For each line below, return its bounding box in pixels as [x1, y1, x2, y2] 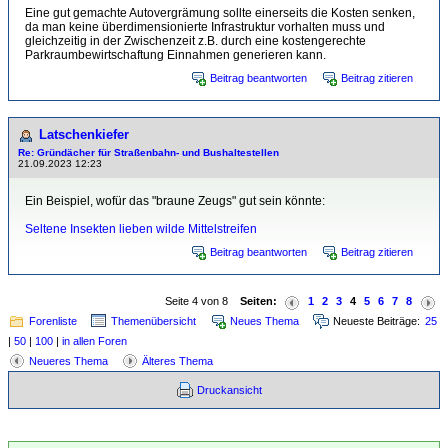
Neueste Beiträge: [333, 315, 420, 327]
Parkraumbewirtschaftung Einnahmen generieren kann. [25, 48, 326, 62]
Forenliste [29, 315, 77, 327]
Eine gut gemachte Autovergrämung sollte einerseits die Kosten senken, [25, 6, 415, 20]
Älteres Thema [142, 355, 213, 367]
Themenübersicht [111, 315, 196, 327]
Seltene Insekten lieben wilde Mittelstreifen [25, 222, 257, 236]
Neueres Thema [29, 355, 108, 367]
